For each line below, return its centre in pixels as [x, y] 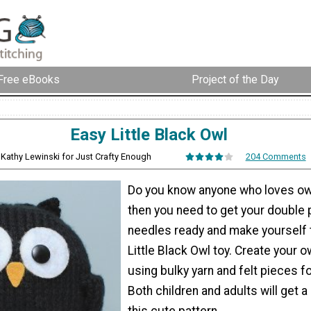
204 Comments [276, 156]
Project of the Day [235, 80]
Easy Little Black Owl [149, 134]
